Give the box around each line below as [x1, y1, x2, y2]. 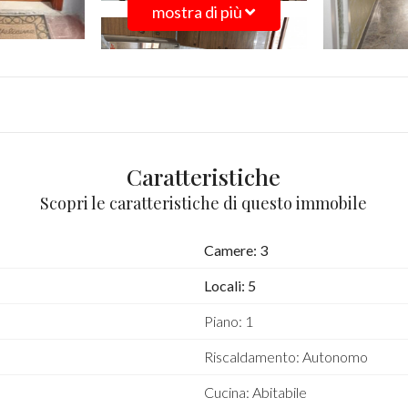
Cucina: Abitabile [203, 383, 307, 401]
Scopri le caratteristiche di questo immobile [40, 192, 368, 214]
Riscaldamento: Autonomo [203, 348, 368, 365]
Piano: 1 [203, 312, 253, 330]
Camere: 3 [203, 241, 268, 259]
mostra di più [152, 2, 243, 22]
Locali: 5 [203, 277, 256, 294]
